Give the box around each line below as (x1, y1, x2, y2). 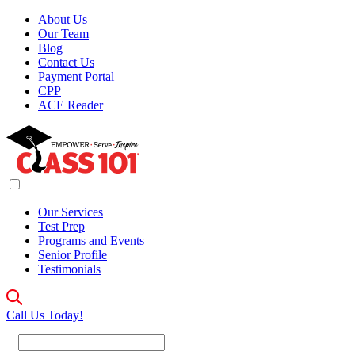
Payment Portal (38, 70, 114, 83)
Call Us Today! (6, 308, 83, 322)
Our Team (38, 27, 89, 40)
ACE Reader (38, 98, 103, 112)
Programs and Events (38, 234, 144, 247)
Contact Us (38, 55, 94, 69)
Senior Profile (38, 248, 107, 261)
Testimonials (38, 262, 101, 276)
